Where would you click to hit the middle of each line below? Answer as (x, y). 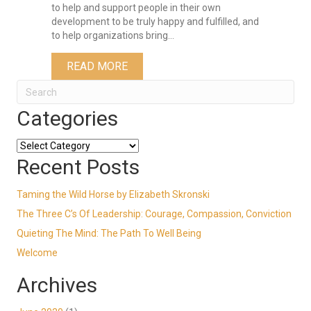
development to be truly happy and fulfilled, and (155, 22)
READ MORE (97, 67)
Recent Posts (78, 167)
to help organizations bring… (113, 36)
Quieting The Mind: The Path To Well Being (109, 234)
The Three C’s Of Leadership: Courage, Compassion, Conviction (154, 214)
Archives (57, 285)
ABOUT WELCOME (172, 66)
